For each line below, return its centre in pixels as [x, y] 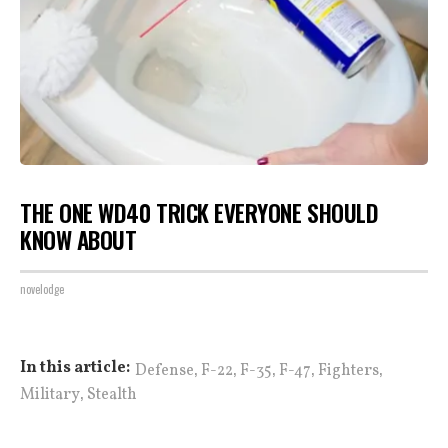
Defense [164, 370]
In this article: [75, 367]
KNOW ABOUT [78, 240]
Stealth [112, 394]
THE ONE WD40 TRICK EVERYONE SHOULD [199, 213]
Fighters [348, 370]
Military [50, 394]
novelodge [42, 288]
